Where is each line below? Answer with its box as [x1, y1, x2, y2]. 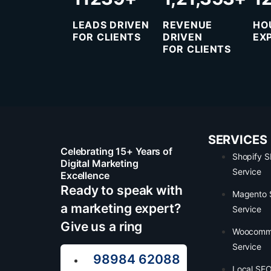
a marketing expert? [60, 200, 181, 216]
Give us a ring [60, 218, 143, 234]
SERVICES [207, 132, 267, 147]
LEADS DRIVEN [73, 19, 149, 31]
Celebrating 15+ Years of [60, 145, 172, 157]
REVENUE [163, 19, 212, 31]
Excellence [60, 169, 109, 181]
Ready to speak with [60, 182, 183, 198]
